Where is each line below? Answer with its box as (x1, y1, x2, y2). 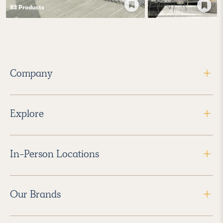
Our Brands (10, 188, 61, 201)
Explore (10, 107, 44, 120)
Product (17, 3, 41, 11)
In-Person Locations (10, 147, 99, 161)
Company (10, 67, 53, 80)
